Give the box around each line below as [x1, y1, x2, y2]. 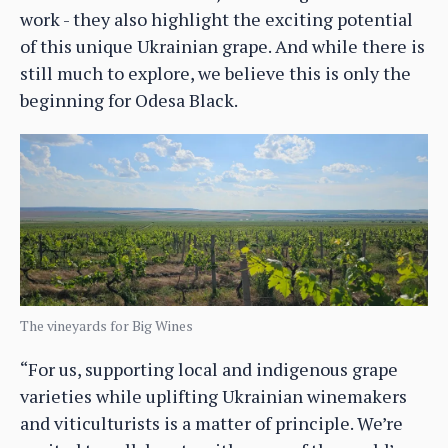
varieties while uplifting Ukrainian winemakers [20, 383, 407, 408]
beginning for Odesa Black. [20, 88, 238, 113]
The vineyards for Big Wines [20, 315, 193, 335]
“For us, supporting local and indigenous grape [20, 356, 398, 381]
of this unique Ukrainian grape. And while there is [20, 34, 425, 59]
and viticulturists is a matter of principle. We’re [20, 410, 403, 435]
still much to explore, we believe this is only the [20, 61, 411, 86]
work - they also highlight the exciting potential [20, 7, 413, 32]
